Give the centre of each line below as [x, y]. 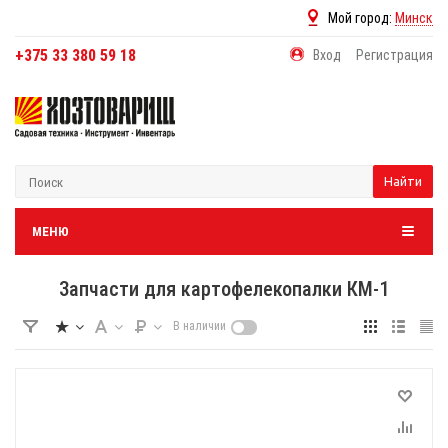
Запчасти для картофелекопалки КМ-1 [224, 289]
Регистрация [394, 55]
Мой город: [361, 18]
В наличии [199, 326]
